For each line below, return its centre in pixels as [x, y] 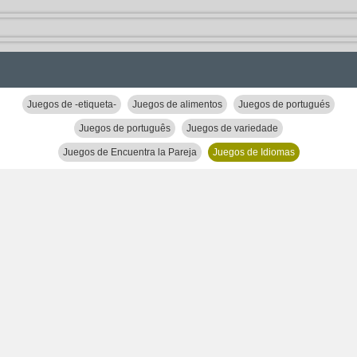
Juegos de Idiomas [253, 152]
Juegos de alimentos [177, 104]
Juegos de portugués [284, 104]
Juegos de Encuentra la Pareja [129, 152]
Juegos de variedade [232, 128]
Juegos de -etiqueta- [72, 104]
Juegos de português [125, 128]
